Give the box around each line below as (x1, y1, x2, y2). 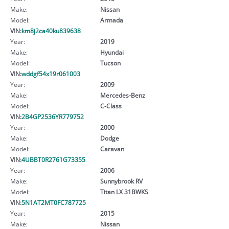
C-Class (100, 101, 122, 110)
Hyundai (100, 48, 124, 56)
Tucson (100, 58, 121, 67)
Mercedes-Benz (100, 90, 145, 99)
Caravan (100, 144, 124, 153)
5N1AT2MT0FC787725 (21, 198, 86, 207)
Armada (100, 15, 123, 24)
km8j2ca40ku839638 (21, 26, 81, 35)
